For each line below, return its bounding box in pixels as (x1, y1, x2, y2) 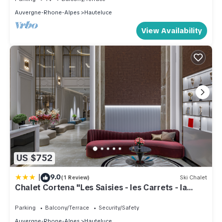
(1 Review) (61, 174, 90, 181)
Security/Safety (99, 204, 139, 211)
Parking (15, 204, 36, 211)
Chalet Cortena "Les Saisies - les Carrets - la (15, 182, 187, 193)
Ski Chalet (180, 174, 207, 181)
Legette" (15, 191, 49, 202)
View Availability (141, 25, 202, 36)
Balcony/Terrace (45, 204, 89, 211)
